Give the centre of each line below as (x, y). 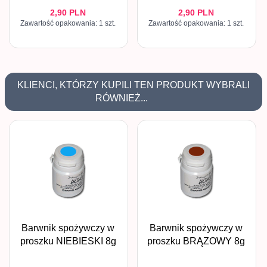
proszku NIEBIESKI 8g (68, 241)
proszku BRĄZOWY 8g (196, 241)
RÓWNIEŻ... (122, 98)
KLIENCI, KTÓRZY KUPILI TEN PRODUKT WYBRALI (133, 85)
